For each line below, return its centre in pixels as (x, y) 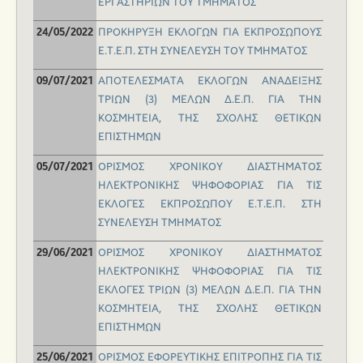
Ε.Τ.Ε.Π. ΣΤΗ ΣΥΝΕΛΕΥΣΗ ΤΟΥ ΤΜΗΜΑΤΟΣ (203, 51)
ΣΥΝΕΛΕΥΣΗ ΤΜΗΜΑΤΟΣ (160, 223)
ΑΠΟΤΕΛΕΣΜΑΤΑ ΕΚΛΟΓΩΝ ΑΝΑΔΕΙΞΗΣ (210, 81)
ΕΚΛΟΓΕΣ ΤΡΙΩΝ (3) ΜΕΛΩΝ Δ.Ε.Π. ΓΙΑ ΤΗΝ (210, 290)
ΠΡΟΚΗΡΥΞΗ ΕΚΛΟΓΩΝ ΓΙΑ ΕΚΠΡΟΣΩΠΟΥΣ (210, 33)
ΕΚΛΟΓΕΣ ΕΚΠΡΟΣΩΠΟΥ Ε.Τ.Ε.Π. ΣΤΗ (210, 205)
